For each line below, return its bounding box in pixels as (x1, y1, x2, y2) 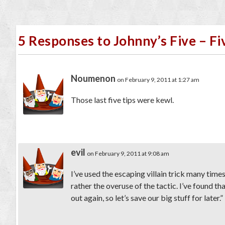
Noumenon (71, 72, 116, 84)
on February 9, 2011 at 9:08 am (87, 149, 169, 157)
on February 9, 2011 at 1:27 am (117, 75, 199, 83)
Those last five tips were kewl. (71, 94, 174, 104)
